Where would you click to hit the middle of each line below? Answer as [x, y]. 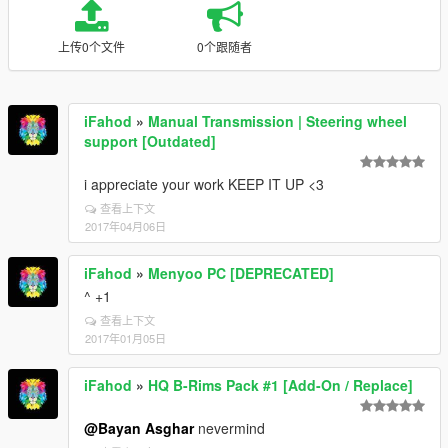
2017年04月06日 [125, 226]
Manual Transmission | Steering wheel [277, 121]
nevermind [229, 428]
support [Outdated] [150, 141]
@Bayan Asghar [139, 428]
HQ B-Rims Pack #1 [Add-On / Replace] [280, 385]
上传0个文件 [91, 46]
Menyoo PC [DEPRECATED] [241, 273]
